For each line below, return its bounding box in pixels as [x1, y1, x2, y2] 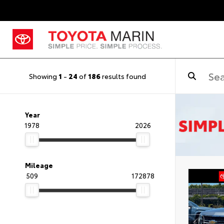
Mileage [25, 160, 53, 169]
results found [100, 70, 146, 81]
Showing [29, 70, 58, 81]
